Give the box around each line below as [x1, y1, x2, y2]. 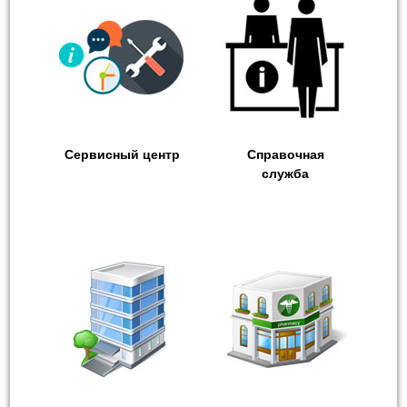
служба [262, 166, 309, 182]
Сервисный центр [64, 147, 180, 163]
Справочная [246, 147, 324, 163]
